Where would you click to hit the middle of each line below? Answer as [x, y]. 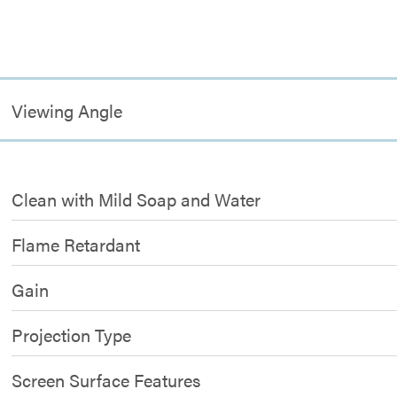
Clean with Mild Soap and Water [136, 199]
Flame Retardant [76, 244]
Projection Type [72, 335]
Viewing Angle [67, 110]
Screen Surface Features [106, 380]
